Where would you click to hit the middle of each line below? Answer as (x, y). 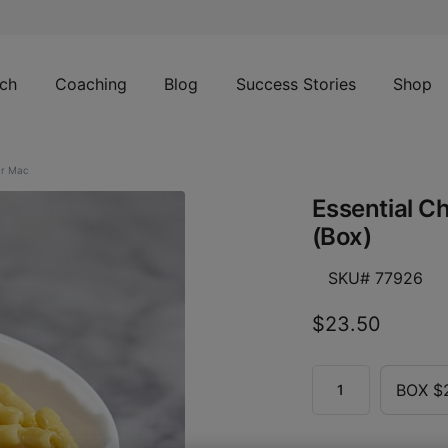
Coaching (90, 83)
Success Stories (295, 83)
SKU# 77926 (375, 278)
